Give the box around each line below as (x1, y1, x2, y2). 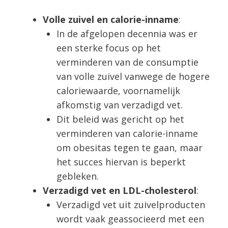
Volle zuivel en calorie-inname (43, 13, 179, 25)
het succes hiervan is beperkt (56, 155, 186, 168)
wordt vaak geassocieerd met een (56, 212, 204, 225)
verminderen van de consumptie (56, 55, 198, 68)
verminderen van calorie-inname (56, 127, 198, 139)
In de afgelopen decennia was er (56, 27, 197, 40)
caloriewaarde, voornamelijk (56, 84, 180, 97)
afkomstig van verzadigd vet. (56, 98, 183, 111)
